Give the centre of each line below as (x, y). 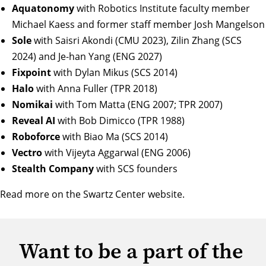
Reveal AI (34, 120)
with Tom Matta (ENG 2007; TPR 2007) (138, 104)
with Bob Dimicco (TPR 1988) (120, 120)
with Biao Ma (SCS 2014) (114, 136)
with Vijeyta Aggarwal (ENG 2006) (116, 152)
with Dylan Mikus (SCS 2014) (114, 72)
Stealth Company (53, 168)
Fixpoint (31, 72)
